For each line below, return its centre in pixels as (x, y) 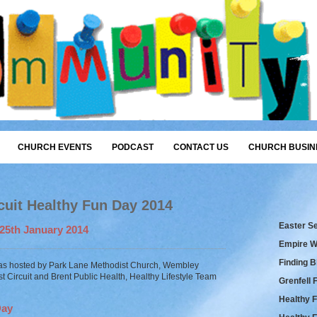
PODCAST (133, 147)
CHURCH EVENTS (55, 147)
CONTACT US (201, 147)
